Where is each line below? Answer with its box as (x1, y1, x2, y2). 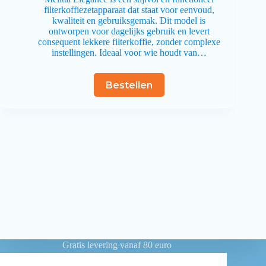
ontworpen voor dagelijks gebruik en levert (48, 26, 210, 37)
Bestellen (105, 79, 153, 91)
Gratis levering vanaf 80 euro (62, 240, 172, 251)
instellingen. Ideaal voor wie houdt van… (51, 47, 207, 58)
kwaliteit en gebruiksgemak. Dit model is (52, 15, 206, 26)
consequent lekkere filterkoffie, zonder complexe (37, 37, 220, 47)
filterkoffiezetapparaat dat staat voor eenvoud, (43, 5, 214, 15)
